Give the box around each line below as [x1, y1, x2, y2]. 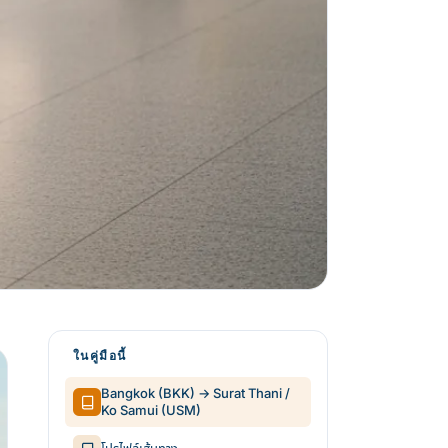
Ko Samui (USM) [101, 402, 201, 418]
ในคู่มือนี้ [73, 348, 127, 363]
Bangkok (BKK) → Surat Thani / [101, 385, 290, 401]
